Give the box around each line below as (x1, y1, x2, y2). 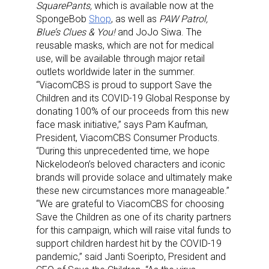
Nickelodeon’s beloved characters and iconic (36, 158, 225, 170)
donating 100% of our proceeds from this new (36, 105, 229, 117)
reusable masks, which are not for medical (36, 39, 214, 51)
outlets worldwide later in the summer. (36, 65, 195, 77)
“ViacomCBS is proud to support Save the (36, 79, 212, 91)
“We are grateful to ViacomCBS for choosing (36, 198, 224, 210)
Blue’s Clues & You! (36, 26, 115, 38)
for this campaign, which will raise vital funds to (36, 224, 231, 236)
